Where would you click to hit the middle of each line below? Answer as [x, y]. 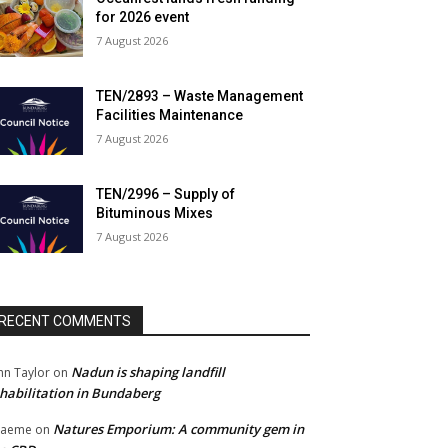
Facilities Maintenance [170, 115]
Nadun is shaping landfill [148, 372]
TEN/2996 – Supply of [166, 194]
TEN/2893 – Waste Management [200, 96]
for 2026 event [143, 17]
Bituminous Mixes [155, 213]
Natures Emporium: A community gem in [178, 429]
